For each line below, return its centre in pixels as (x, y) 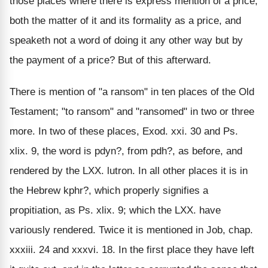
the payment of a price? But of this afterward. (110, 60)
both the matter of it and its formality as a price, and (125, 20)
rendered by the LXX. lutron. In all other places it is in (129, 170)
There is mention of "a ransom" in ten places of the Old (132, 92)
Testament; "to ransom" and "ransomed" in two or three (132, 111)
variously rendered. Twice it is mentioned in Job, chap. (131, 230)
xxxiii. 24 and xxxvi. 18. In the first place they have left (132, 249)
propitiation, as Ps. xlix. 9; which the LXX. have (115, 210)
